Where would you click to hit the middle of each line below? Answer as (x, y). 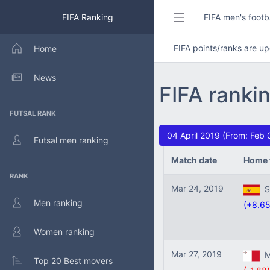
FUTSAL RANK (33, 113)
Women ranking (64, 231)
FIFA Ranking (86, 17)
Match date (194, 160)
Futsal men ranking (71, 140)
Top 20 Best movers (73, 260)
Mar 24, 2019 (197, 188)
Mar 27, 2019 (196, 254)
